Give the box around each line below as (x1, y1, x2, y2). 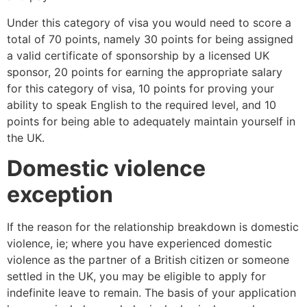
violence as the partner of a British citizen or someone (7, 252, 289, 267)
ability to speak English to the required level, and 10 (7, 97, 276, 112)
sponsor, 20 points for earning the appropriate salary (7, 64, 282, 79)
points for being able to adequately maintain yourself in (7, 114, 295, 128)
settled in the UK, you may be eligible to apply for (7, 269, 266, 283)
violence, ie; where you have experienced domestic (7, 236, 272, 250)
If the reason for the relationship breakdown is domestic (7, 219, 299, 234)
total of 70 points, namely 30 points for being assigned (7, 32, 293, 46)
